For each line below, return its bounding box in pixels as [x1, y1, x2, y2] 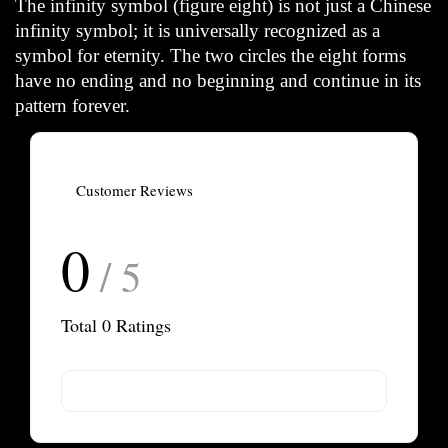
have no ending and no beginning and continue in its [15, 69, 421, 91]
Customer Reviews [76, 179, 193, 200]
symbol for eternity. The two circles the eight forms [15, 44, 406, 66]
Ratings [111, 312, 171, 337]
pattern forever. [15, 94, 130, 116]
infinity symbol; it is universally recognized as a [15, 19, 380, 41]
